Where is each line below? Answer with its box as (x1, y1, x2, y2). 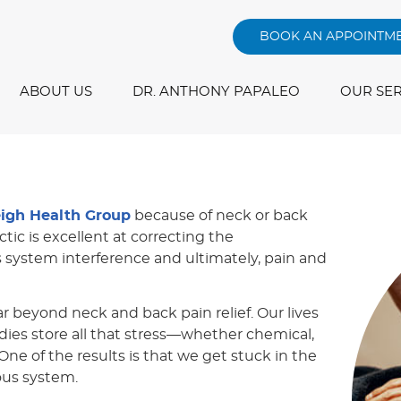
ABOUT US (20, 85, 92, 98)
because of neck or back (131, 209, 308, 223)
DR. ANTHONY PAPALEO (132, 85, 300, 98)
